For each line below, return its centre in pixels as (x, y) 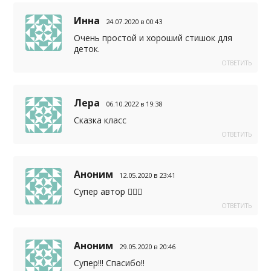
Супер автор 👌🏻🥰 (108, 191)
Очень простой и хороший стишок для (153, 38)
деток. (87, 49)
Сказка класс (100, 120)
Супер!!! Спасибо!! (109, 263)
